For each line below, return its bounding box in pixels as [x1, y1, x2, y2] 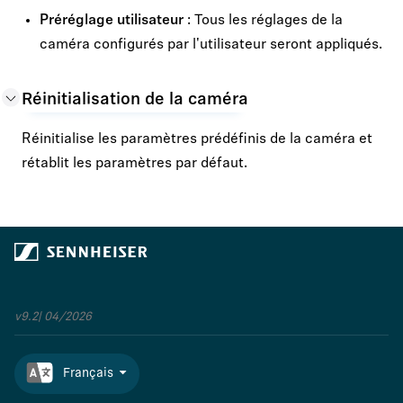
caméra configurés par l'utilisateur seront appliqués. [40, 37, 382, 52]
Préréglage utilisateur [40, 13, 184, 28]
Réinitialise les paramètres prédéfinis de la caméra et [22, 132, 372, 148]
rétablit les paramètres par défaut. [22, 157, 247, 172]
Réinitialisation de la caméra [22, 92, 248, 110]
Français [63, 367, 113, 381]
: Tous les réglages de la [184, 13, 343, 28]
